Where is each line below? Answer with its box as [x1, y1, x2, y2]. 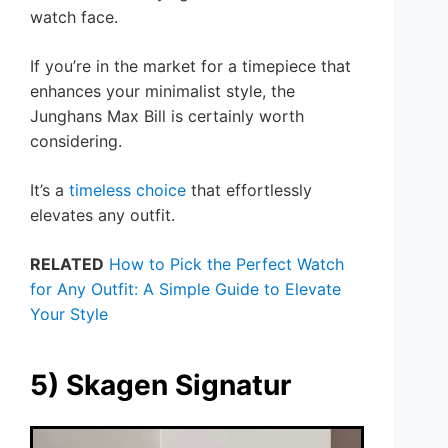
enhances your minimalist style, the [30, 80, 295, 101]
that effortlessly [186, 179, 312, 200]
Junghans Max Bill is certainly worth [30, 105, 304, 126]
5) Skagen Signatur [30, 367, 291, 402]
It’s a [30, 179, 69, 200]
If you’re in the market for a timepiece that [30, 55, 351, 76]
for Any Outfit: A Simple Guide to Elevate [30, 278, 341, 299]
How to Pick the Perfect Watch [109, 253, 344, 274]
